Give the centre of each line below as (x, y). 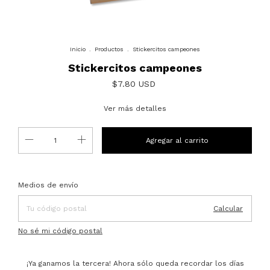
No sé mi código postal (60, 231)
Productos (109, 49)
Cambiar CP (231, 181)
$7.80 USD (133, 83)
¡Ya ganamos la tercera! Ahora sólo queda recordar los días (135, 263)
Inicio (78, 49)
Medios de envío (48, 185)
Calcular (228, 208)
